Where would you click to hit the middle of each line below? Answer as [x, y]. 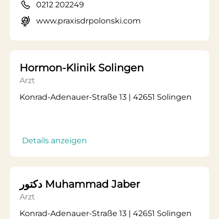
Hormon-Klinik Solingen [82, 68]
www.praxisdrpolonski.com [88, 21]
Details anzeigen [55, 141]
